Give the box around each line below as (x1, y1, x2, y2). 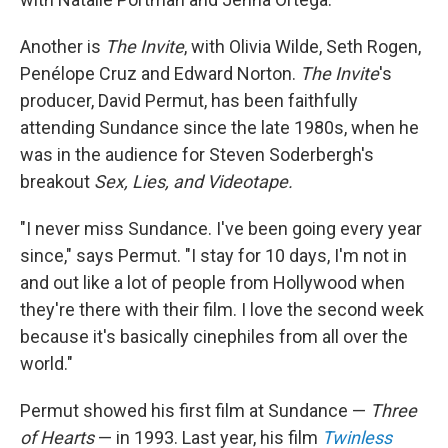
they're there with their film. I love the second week (20, 299, 424, 320)
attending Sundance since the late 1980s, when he (20, 117, 419, 138)
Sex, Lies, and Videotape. (94, 171, 297, 192)
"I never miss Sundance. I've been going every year (20, 218, 422, 239)
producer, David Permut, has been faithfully (20, 90, 358, 111)
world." (20, 353, 73, 374)
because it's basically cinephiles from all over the (20, 326, 408, 347)
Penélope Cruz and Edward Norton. (20, 63, 300, 84)
